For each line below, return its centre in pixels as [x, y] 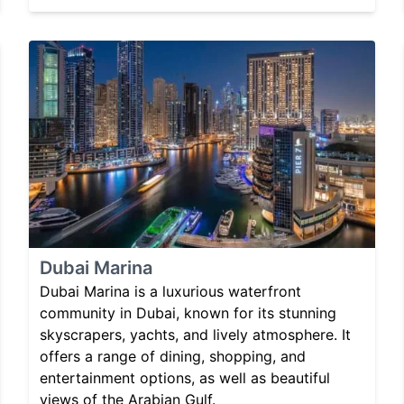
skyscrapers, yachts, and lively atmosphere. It [195, 335]
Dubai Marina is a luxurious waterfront [170, 292]
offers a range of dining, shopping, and [173, 357]
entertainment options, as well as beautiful [185, 378]
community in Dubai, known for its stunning [188, 313]
